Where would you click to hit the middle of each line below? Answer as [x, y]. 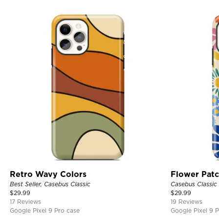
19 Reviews [186, 201]
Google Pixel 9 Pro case [45, 210]
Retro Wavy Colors [48, 174]
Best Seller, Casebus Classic [50, 184]
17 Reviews [25, 201]
